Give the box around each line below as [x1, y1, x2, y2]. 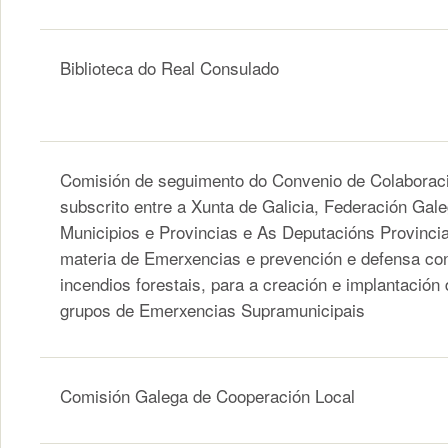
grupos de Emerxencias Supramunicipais [60, 297, 365, 323]
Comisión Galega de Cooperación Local [60, 383, 355, 409]
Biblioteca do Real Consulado [60, 55, 279, 81]
